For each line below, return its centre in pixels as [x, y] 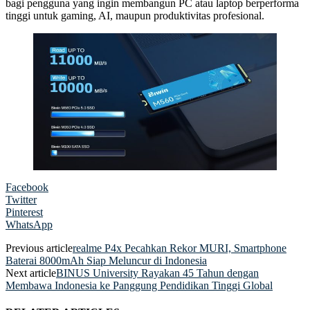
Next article [31, 273]
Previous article [39, 248]
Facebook [27, 187]
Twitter [21, 199]
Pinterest [24, 212]
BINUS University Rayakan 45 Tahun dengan [157, 273]
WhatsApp [29, 224]
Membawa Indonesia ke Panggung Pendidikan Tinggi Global [139, 285]
